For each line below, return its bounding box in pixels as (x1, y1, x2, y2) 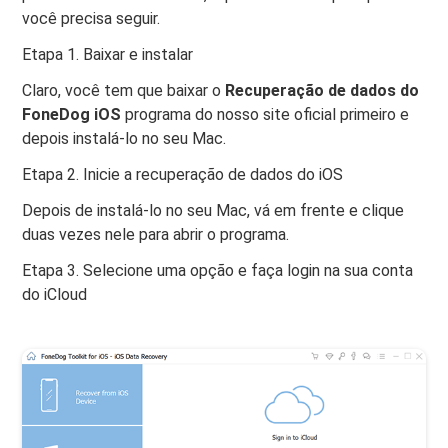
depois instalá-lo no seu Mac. (22, 129, 227, 149)
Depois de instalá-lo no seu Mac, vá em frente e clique (22, 201, 405, 221)
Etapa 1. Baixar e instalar (22, 45, 194, 65)
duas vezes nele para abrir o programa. (22, 225, 290, 245)
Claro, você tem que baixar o (22, 81, 226, 101)
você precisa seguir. (22, 9, 161, 29)
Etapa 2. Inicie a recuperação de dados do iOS (22, 165, 344, 185)
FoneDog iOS (22, 105, 122, 125)
